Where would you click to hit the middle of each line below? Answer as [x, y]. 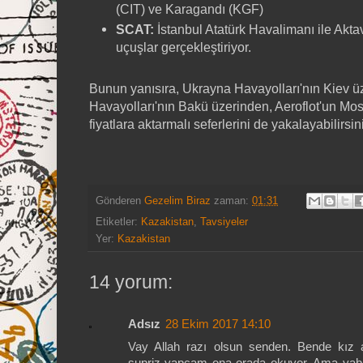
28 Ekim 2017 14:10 [218, 325]
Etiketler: [118, 222]
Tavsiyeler [224, 222]
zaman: [233, 200]
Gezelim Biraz [177, 200]
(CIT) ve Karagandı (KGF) [193, 9]
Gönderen [120, 200]
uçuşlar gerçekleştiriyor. [184, 47]
